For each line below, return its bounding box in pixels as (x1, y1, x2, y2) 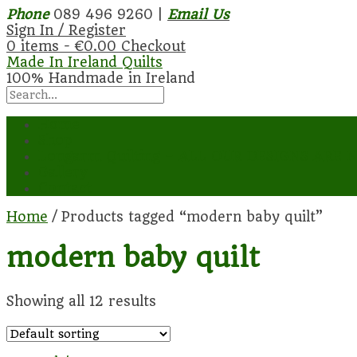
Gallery (38, 164, 88, 180)
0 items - (6, 38, 75, 54)
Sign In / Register (6, 22, 126, 38)
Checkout (121, 38, 186, 54)
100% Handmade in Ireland (6, 70, 195, 86)
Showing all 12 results (6, 292, 156, 309)
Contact (38, 180, 92, 196)
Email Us (167, 6, 229, 22)
